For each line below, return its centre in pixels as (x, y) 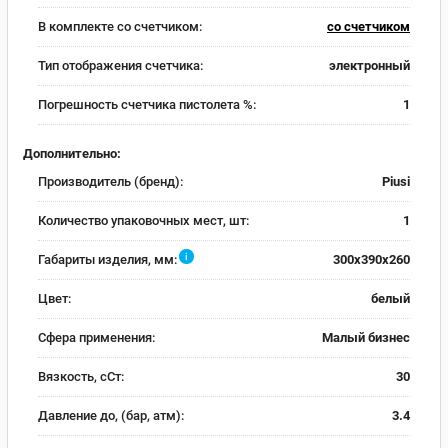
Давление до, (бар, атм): (111, 415)
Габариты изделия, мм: (107, 259)
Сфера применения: (96, 337)
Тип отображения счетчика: (120, 66)
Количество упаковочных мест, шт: (143, 220)
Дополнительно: (72, 153)
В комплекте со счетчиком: (120, 27)
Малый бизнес (366, 337)
